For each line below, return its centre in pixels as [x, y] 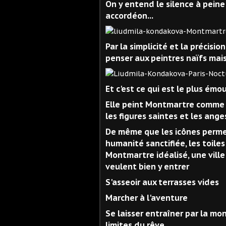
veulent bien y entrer [147, 166]
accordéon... [129, 15]
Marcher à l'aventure [147, 197]
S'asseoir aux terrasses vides [162, 182]
